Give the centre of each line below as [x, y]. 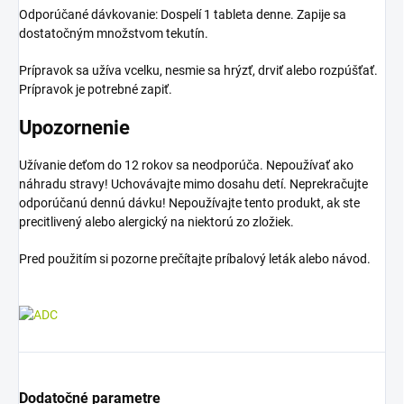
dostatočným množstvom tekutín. [114, 34]
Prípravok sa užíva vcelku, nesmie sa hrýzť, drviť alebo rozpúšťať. [198, 71]
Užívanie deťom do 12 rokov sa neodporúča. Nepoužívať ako [186, 165]
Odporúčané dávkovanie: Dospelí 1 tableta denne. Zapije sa [183, 15]
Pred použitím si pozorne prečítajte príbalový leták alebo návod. [195, 258]
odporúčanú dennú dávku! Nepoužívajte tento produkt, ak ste [189, 202]
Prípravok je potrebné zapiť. [96, 90]
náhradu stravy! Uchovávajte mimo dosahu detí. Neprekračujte [193, 184]
